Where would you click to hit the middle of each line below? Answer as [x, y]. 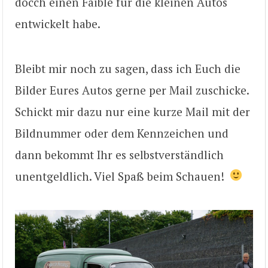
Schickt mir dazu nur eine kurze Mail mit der [133, 111]
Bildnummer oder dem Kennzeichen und [122, 133]
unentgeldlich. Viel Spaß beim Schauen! [123, 176]
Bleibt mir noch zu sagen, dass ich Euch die [128, 68]
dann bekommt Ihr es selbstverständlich [119, 154]
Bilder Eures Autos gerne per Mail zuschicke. [132, 90]
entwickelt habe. [58, 24]
